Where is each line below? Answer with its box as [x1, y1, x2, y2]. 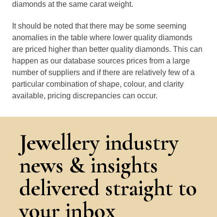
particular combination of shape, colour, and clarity [12, 80, 184, 88]
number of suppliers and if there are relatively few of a [12, 68, 195, 77]
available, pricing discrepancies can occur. [12, 92, 157, 100]
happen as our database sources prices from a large [12, 57, 190, 65]
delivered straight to [19, 174, 197, 201]
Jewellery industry [19, 129, 179, 156]
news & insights [19, 152, 158, 179]
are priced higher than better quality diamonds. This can [12, 45, 202, 53]
